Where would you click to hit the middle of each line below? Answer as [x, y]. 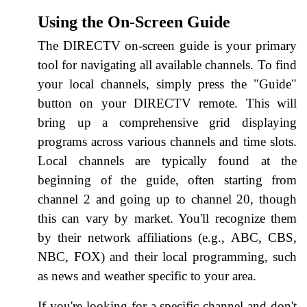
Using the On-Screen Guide [134, 22]
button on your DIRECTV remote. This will [167, 103]
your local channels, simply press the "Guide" [167, 84]
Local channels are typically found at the [167, 160]
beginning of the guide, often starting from [167, 180]
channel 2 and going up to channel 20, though [167, 199]
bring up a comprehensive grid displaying [167, 122]
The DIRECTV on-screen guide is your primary [167, 45]
